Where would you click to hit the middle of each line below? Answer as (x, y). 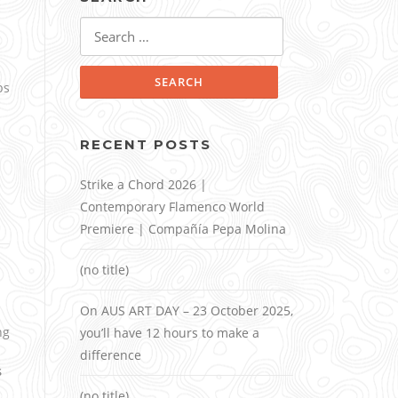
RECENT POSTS (146, 145)
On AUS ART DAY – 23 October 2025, (187, 311)
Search (99, 27)
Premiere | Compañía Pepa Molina (183, 229)
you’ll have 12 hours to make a (170, 333)
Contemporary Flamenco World (172, 207)
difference (111, 355)
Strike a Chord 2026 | (143, 185)
